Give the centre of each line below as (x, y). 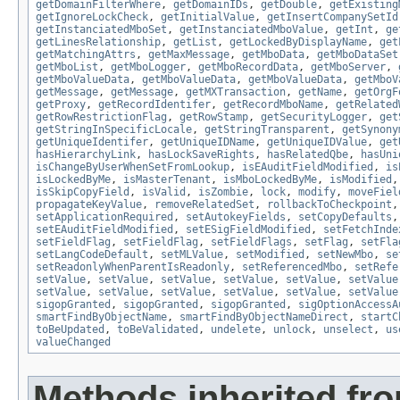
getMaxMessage (189, 55)
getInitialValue (208, 17)
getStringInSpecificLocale (114, 130)
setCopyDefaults (345, 217)
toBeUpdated (70, 330)
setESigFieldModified (248, 230)
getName (320, 92)
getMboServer (348, 67)
